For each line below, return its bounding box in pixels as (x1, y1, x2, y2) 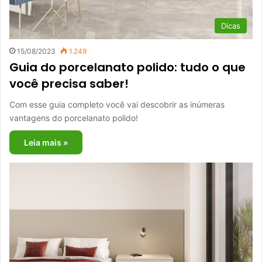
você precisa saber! (9, 75, 129, 92)
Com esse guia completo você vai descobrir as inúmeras (9, 99, 225, 110)
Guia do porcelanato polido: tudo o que (9, 59, 246, 76)
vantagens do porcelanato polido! (9, 113, 138, 123)
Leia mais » (24, 137, 68, 148)
